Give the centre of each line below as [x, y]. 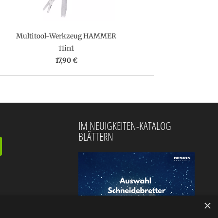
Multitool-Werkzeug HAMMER [66, 36]
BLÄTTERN [96, 136]
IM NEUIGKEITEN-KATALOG [125, 126]
